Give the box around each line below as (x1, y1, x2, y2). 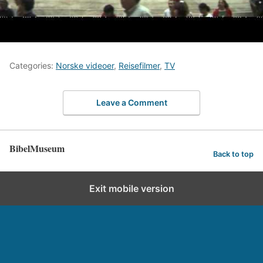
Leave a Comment (96, 97, 167, 107)
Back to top (213, 150, 254, 159)
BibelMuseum (9, 141, 65, 155)
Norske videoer (56, 60, 114, 70)
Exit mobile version (89, 182, 174, 194)
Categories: (9, 60, 56, 70)
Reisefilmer (119, 60, 160, 70)
